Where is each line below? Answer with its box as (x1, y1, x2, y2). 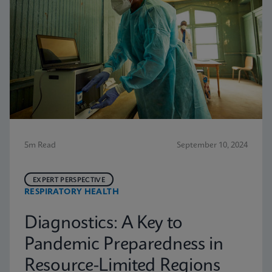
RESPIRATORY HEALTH (24, 188, 120, 196)
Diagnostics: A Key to (24, 215, 183, 233)
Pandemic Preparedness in (24, 236, 223, 254)
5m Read (24, 141, 56, 149)
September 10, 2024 (177, 141, 248, 149)
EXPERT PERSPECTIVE (33, 177, 105, 184)
